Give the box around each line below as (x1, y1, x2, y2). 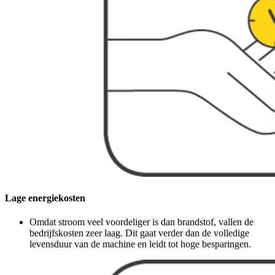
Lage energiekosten (5, 192, 85, 203)
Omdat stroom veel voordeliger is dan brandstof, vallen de (29, 216, 254, 227)
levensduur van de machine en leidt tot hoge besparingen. (29, 238, 251, 249)
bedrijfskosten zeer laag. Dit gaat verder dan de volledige (29, 227, 249, 238)
